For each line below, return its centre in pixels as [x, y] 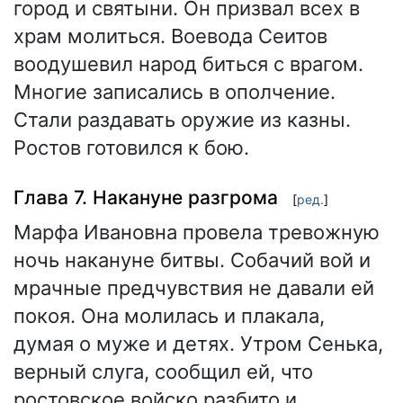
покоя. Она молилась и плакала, [169, 316]
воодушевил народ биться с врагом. [188, 64]
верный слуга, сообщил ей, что [163, 372]
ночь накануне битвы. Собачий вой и [192, 260]
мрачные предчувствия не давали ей [194, 288]
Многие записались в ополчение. [175, 92]
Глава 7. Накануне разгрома [146, 197]
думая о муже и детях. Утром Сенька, [198, 344]
